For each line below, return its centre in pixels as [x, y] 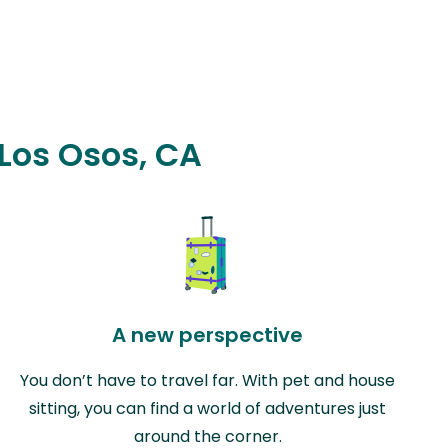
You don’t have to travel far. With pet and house [208, 380]
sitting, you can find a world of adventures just [208, 408]
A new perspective [208, 334]
